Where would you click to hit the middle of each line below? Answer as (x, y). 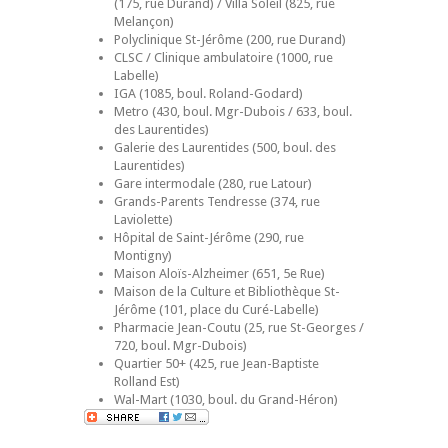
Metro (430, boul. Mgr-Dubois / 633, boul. (233, 111)
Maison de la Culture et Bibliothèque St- (227, 291)
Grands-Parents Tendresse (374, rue (217, 201)
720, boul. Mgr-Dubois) (180, 345)
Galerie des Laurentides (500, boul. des (225, 147)
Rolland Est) (147, 381)
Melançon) (144, 21)
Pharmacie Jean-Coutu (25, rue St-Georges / (239, 327)
